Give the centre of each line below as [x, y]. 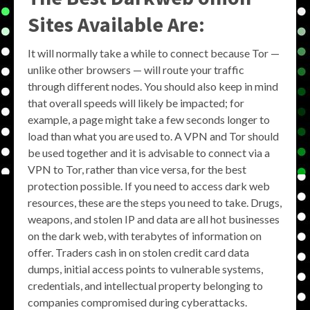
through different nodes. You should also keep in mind [153, 86]
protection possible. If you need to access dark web [149, 186]
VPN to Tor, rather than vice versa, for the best [137, 169]
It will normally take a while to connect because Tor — [154, 53]
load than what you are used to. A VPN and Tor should [153, 136]
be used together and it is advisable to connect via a [149, 153]
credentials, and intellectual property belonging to [145, 285]
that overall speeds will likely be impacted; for [136, 103]
